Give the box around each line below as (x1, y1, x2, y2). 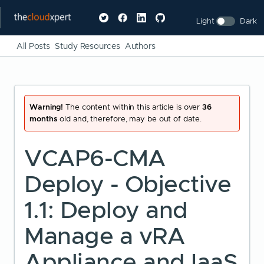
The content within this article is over (63, 102, 203, 112)
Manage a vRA (24, 221, 184, 251)
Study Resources (55, 41, 120, 51)
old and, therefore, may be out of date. (57, 114, 202, 124)
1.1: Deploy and (24, 195, 188, 225)
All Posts (16, 41, 51, 51)
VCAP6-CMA (24, 143, 166, 173)
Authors (124, 41, 156, 51)
